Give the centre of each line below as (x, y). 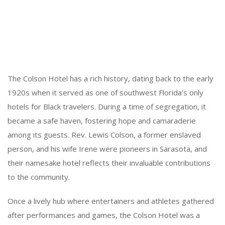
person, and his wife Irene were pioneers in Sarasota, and (107, 148)
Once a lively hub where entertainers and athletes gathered (111, 201)
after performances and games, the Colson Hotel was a (104, 215)
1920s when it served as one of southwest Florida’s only (105, 92)
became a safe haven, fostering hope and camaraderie (102, 120)
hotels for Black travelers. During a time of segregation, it (107, 106)
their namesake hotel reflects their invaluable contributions (109, 162)
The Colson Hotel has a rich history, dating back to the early (110, 78)
